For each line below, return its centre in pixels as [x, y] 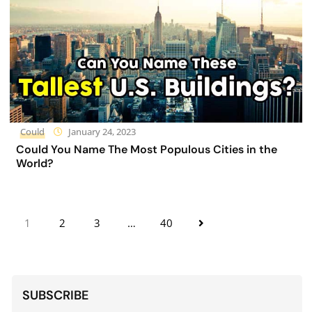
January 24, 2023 [102, 132]
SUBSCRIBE [55, 296]
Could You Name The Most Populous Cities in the [147, 150]
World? [35, 164]
